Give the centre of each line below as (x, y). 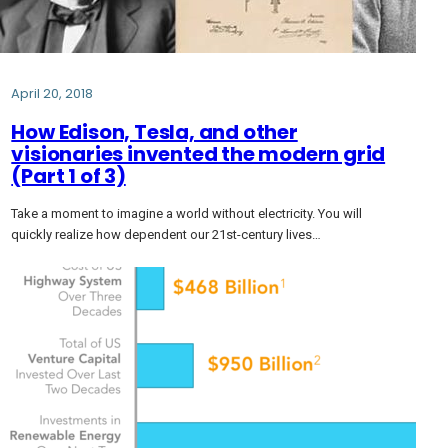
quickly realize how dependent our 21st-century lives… (166, 235)
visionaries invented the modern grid (198, 153)
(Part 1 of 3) (68, 175)
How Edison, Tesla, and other (154, 131)
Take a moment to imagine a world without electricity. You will (187, 214)
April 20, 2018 (52, 94)
